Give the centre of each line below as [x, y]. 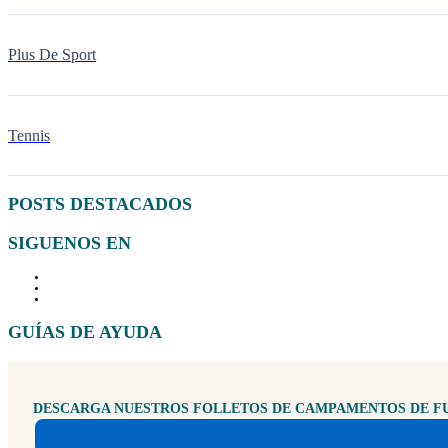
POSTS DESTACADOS [100, 204]
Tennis [29, 135]
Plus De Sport [52, 54]
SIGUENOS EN [69, 242]
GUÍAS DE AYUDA [85, 332]
